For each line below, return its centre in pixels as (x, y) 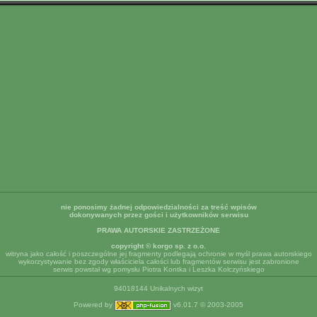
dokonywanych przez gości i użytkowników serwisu (158, 215)
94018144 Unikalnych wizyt (158, 288)
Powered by (94, 305)
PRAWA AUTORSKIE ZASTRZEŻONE (158, 230)
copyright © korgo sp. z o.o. (158, 246)
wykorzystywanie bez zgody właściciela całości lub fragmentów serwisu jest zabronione (158, 261)
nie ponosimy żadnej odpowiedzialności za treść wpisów (158, 207)
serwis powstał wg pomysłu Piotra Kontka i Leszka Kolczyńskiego (158, 269)
